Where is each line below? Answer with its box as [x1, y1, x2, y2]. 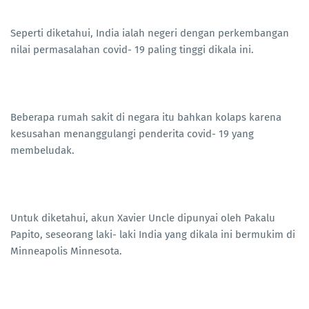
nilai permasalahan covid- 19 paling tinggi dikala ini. [10, 43, 254, 57]
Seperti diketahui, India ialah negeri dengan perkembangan [10, 27, 289, 40]
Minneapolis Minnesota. [10, 245, 122, 258]
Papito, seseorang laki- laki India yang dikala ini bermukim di [10, 228, 295, 241]
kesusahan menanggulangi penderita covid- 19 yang [10, 128, 254, 141]
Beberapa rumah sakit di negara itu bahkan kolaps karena [10, 111, 281, 124]
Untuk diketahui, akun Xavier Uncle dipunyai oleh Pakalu [10, 212, 275, 225]
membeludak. [10, 144, 74, 157]
